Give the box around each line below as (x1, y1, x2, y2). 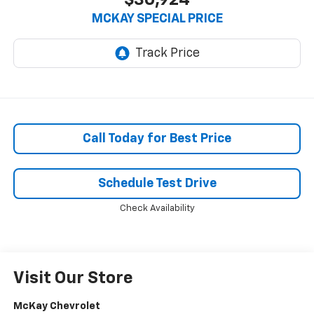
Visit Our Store (13, 270, 133, 287)
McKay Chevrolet (13, 301, 100, 312)
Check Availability (119, 204, 195, 214)
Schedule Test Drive (97, 177, 217, 191)
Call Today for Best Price (83, 132, 231, 146)
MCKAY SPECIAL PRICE (91, 13, 223, 26)
